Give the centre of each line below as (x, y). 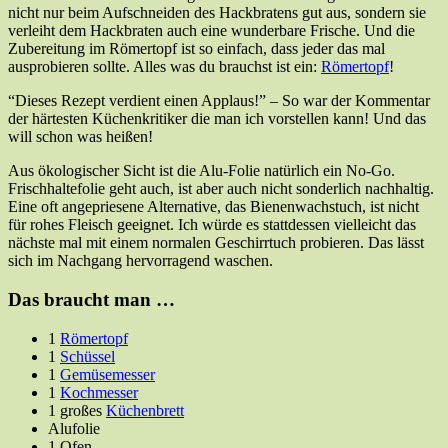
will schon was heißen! (80, 137)
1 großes (77, 410)
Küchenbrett (145, 410)
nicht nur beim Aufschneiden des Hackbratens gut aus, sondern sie (217, 13)
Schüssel (87, 356)
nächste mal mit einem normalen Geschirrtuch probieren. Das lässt (216, 243)
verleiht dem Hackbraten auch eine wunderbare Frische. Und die (211, 31)
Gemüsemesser (107, 374)
